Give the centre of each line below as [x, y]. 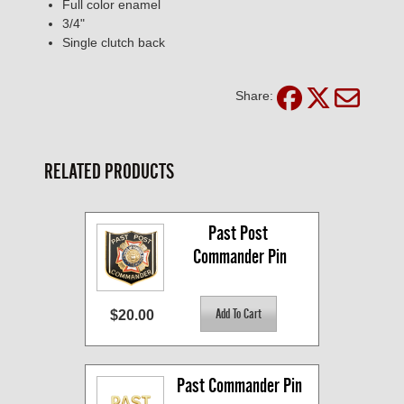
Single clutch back [114, 42]
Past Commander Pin [239, 385]
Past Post [238, 233]
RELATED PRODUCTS [109, 171]
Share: [254, 96]
